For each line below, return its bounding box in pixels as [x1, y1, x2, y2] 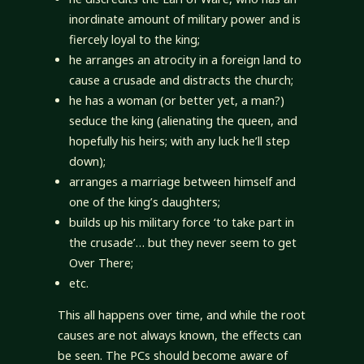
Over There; [69, 254, 134, 271]
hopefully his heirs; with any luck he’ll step [69, 132, 291, 149]
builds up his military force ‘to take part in [69, 214, 295, 230]
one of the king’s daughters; [69, 193, 221, 210]
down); [69, 153, 106, 169]
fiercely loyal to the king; [69, 31, 201, 47]
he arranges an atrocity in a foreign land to [69, 51, 302, 67]
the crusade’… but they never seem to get [69, 234, 297, 250]
